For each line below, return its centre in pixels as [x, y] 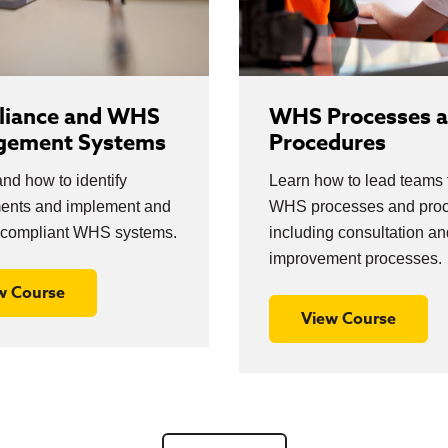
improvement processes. [355, 258]
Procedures [327, 143]
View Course [348, 319]
